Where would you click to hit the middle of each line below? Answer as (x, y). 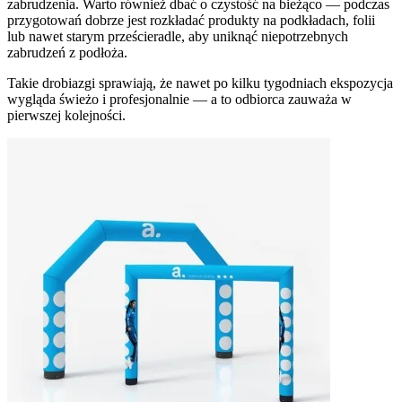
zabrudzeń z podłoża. (67, 53)
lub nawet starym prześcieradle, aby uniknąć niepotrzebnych (178, 37)
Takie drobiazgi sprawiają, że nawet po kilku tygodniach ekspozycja (200, 83)
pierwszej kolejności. (66, 116)
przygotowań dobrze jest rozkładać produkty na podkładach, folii (191, 21)
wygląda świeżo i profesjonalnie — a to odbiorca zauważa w (179, 100)
